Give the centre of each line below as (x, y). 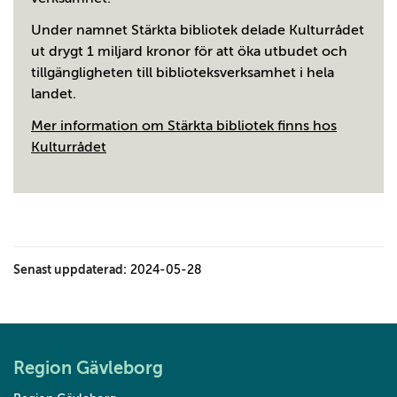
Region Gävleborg (88, 368)
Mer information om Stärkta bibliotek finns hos (184, 126)
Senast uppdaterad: (70, 269)
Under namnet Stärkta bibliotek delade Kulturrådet (198, 30)
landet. (54, 94)
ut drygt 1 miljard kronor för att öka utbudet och (189, 51)
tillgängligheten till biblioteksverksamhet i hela (183, 73)
